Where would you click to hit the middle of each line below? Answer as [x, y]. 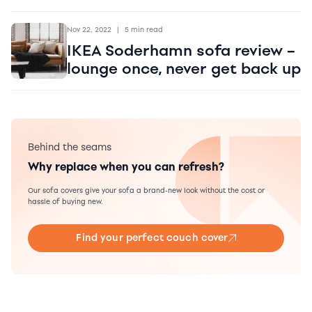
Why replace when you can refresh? [126, 167]
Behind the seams [70, 148]
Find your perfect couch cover [152, 238]
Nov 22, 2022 [89, 30]
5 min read [144, 30]
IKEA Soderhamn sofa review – [181, 50]
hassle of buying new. [65, 202]
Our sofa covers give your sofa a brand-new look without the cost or [146, 191]
